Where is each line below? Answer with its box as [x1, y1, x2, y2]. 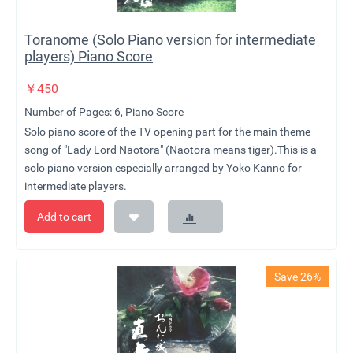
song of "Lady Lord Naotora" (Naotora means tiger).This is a [24, 143, 317, 157]
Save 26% [274, 270, 321, 284]
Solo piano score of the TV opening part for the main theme [24, 125, 310, 139]
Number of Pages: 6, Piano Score [24, 106, 184, 119]
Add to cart [37, 210, 91, 224]
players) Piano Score [24, 48, 153, 65]
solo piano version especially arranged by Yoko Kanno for [24, 162, 302, 175]
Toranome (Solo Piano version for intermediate [24, 32, 316, 49]
